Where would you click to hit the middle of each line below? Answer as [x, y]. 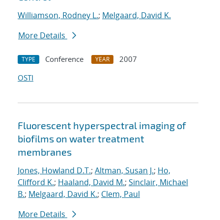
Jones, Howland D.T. [54, 171]
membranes [45, 152]
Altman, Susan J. [124, 171]
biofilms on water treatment [81, 139]
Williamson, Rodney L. [58, 15]
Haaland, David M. [91, 182]
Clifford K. [36, 182]
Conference [64, 59]
